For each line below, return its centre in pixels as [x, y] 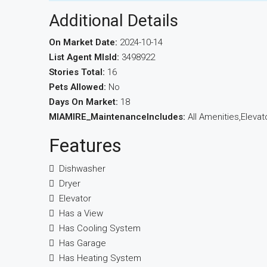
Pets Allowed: [77, 87]
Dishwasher [82, 169]
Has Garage [83, 243]
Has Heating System [100, 258]
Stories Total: [77, 72]
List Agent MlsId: [84, 57]
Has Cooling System [100, 228]
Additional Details [114, 21]
